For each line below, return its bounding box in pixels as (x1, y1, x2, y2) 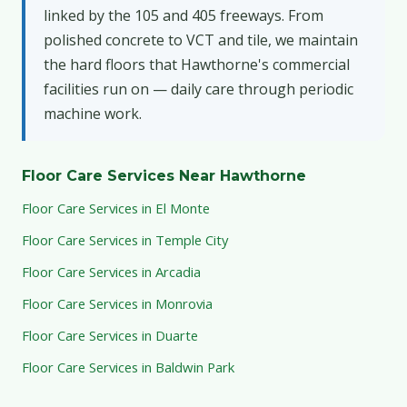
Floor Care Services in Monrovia (22, 293, 213, 313)
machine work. (44, 103, 142, 124)
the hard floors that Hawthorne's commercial (44, 54, 350, 74)
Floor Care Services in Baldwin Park (22, 357, 234, 376)
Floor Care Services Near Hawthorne (22, 166, 306, 184)
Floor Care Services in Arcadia (22, 262, 201, 281)
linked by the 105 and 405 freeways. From (44, 5, 323, 25)
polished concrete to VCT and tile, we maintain (44, 29, 358, 50)
